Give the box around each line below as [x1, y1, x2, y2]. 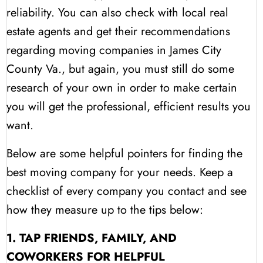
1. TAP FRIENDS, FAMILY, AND [6, 229, 177, 247]
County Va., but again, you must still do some [6, 60, 234, 77]
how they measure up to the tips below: [6, 201, 203, 218]
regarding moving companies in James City [6, 41, 221, 59]
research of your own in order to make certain [6, 79, 237, 96]
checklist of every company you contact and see [6, 182, 247, 200]
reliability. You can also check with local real [6, 4, 228, 21]
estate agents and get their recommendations [6, 22, 230, 40]
